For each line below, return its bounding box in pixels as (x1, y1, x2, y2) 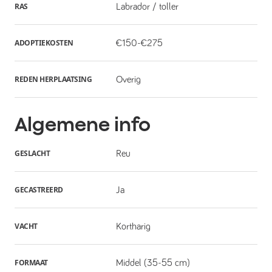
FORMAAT (15, 257, 48, 268)
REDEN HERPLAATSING (15, 73, 92, 84)
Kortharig (115, 221, 151, 231)
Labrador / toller (115, 1, 178, 12)
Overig (115, 74, 141, 84)
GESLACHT (15, 148, 50, 158)
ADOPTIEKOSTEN (15, 37, 73, 48)
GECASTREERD (15, 184, 63, 195)
